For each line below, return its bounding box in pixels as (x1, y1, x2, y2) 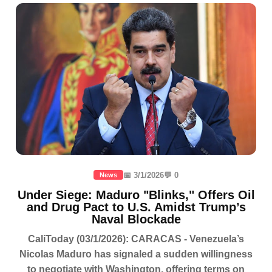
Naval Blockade (91, 212, 181, 226)
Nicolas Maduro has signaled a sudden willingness (19, 249, 253, 260)
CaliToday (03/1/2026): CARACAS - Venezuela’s (28, 234, 244, 245)
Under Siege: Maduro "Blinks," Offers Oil (17, 188, 255, 202)
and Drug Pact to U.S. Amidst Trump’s (26, 200, 246, 214)
